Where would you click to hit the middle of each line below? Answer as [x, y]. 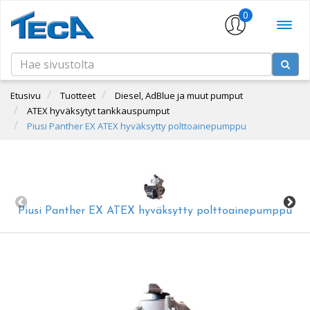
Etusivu [26, 95]
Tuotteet [78, 95]
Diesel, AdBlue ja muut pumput [179, 95]
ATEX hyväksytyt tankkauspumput [98, 110]
